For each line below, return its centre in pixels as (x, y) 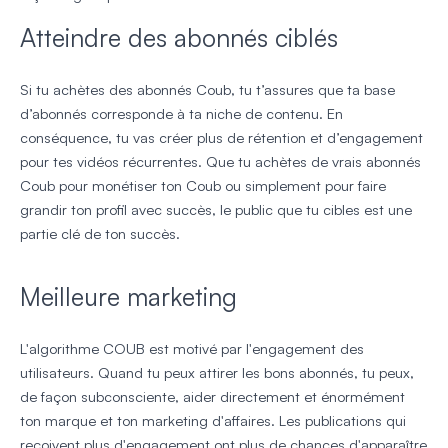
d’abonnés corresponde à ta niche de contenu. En (181, 113)
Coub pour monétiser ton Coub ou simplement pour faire (203, 185)
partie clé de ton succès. (100, 233)
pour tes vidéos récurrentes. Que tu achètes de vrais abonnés (220, 161)
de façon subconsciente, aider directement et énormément (212, 396)
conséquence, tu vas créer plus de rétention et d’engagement (221, 137)
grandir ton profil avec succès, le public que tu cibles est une (216, 209)
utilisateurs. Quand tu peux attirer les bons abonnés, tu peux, (217, 372)
